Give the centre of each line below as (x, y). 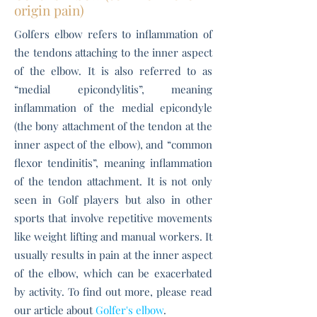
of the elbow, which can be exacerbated (113, 273)
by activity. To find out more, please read (113, 292)
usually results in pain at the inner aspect (113, 255)
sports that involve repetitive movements (113, 218)
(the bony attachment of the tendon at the (113, 126)
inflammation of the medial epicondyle (113, 108)
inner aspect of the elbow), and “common (113, 144)
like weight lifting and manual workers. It (113, 236)
